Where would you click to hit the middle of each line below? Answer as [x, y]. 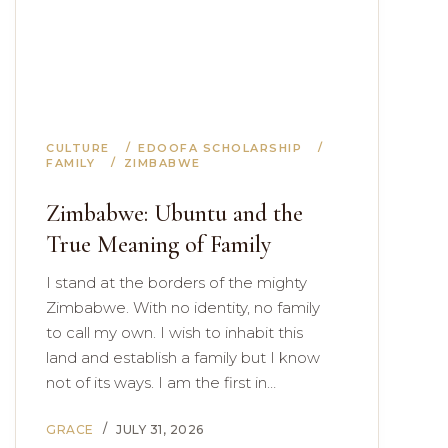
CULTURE [78, 148]
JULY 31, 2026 [160, 429]
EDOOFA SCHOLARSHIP [220, 148]
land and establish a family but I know [183, 357]
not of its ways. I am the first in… [161, 382]
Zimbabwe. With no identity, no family [183, 307]
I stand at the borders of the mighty [176, 282]
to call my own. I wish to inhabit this [174, 332]
